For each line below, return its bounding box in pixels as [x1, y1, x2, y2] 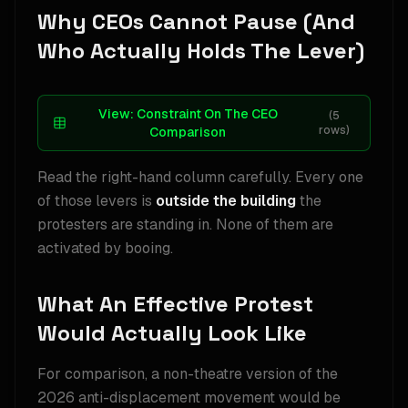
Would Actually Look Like [37, 319, 307, 347]
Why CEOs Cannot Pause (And [37, 7, 355, 36]
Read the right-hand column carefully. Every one [37, 168, 363, 187]
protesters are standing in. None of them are [37, 215, 333, 234]
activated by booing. [37, 239, 173, 258]
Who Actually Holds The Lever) [37, 36, 364, 65]
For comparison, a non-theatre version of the [37, 364, 338, 383]
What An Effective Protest [37, 290, 313, 318]
